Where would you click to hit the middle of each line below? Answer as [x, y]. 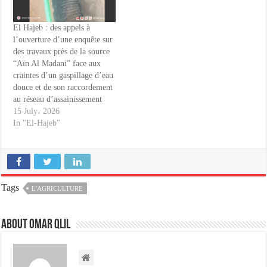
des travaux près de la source [62, 51]
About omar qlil [36, 225]
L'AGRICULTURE [58, 188]
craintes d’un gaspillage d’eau [63, 75]
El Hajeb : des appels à [52, 27]
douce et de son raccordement [63, 87]
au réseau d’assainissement [58, 99]
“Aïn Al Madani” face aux [57, 63]
